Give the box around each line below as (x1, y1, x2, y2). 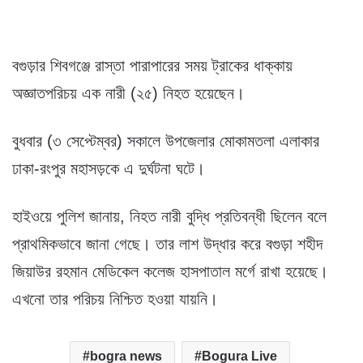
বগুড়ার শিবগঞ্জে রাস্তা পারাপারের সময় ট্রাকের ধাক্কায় (12, 57, 293, 75)
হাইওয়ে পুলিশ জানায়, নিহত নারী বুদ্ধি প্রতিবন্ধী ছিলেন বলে (12, 207, 327, 225)
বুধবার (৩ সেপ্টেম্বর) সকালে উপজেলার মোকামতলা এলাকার (12, 132, 319, 150)
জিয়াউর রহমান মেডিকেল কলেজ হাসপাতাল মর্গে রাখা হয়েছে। (12, 263, 328, 280)
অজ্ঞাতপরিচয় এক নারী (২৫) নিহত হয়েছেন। (12, 84, 245, 102)
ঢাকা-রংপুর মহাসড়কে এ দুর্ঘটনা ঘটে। (12, 160, 205, 177)
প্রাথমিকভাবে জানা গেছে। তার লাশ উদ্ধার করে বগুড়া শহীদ (12, 235, 322, 253)
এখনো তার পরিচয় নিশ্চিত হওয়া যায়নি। (12, 290, 218, 308)
